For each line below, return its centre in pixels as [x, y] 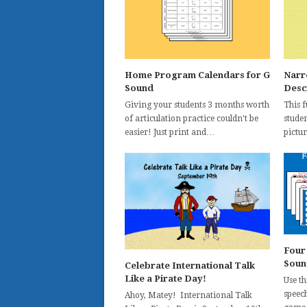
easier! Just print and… [170, 132]
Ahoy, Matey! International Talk [188, 296]
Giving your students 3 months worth [197, 105]
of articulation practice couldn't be [192, 118]
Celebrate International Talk [190, 266]
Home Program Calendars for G [197, 75]
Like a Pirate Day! [165, 279]
